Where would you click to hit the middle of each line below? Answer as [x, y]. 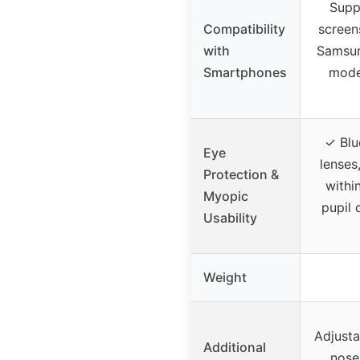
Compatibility [244, 29]
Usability [230, 218]
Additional [235, 348]
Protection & [241, 175]
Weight [225, 278]
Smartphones [245, 73]
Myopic [226, 196]
